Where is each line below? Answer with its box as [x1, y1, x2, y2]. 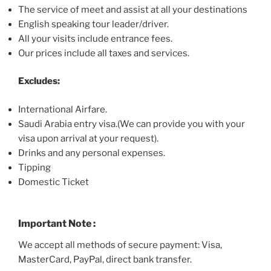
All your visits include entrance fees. [18, 33, 172, 44]
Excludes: [18, 76, 60, 87]
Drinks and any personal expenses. [18, 147, 165, 158]
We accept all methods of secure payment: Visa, [18, 240, 222, 251]
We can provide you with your [120, 118, 245, 129]
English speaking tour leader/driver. [18, 18, 169, 30]
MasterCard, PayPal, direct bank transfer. [18, 254, 192, 266]
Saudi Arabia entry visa [18, 118, 116, 129]
